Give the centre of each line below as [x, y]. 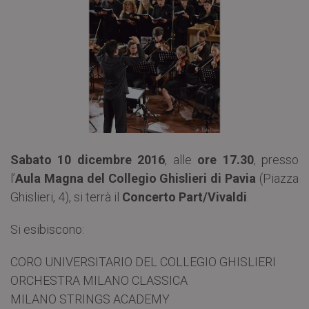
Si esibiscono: [47, 230]
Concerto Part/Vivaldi [185, 197]
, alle [181, 160]
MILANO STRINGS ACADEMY [90, 299]
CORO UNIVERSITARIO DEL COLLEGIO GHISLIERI [143, 262]
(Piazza [278, 179]
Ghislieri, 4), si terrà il [66, 197]
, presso [276, 160]
